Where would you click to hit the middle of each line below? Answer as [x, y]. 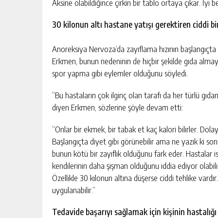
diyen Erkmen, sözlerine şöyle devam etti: [118, 107]
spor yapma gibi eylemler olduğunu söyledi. [121, 73]
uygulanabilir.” [75, 190]
